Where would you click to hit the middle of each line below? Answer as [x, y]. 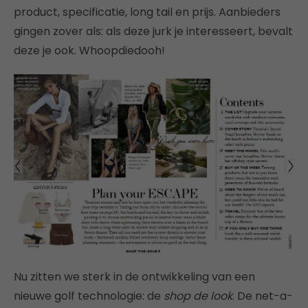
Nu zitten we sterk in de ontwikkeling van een [134, 276]
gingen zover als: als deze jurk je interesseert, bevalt [153, 32]
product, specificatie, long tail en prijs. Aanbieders [147, 12]
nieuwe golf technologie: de [89, 296]
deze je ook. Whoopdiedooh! [89, 51]
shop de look [198, 296]
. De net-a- [263, 296]
